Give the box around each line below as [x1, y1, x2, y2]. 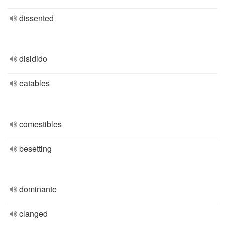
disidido [19, 53, 47, 64]
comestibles [19, 118, 62, 130]
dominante [19, 183, 57, 195]
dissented [19, 12, 54, 24]
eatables [19, 77, 50, 89]
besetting [19, 143, 52, 154]
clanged [19, 208, 48, 219]
